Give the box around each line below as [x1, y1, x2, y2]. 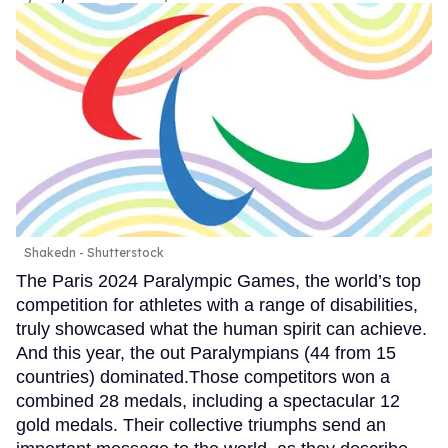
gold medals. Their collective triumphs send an [16, 414, 386, 435]
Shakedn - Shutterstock [24, 244, 164, 260]
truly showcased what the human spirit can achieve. [16, 318, 427, 339]
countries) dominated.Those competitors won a [16, 366, 390, 387]
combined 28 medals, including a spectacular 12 [16, 390, 400, 411]
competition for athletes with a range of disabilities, [16, 294, 418, 315]
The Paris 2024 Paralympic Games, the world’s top [16, 270, 421, 291]
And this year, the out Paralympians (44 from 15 [16, 342, 396, 363]
